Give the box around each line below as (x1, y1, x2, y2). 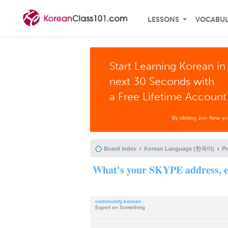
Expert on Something (95, 205, 145, 210)
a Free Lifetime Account (109, 90, 227, 103)
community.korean (95, 198, 141, 204)
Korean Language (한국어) (144, 146, 214, 152)
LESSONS (148, 15, 179, 24)
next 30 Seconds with (109, 75, 215, 88)
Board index (104, 146, 136, 152)
